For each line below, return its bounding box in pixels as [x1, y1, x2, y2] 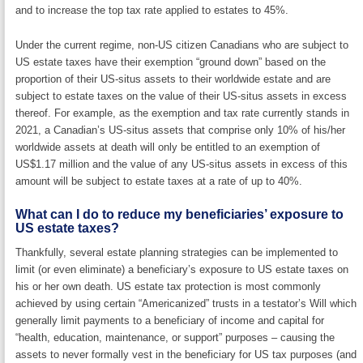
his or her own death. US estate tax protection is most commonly [15, 280, 322, 293]
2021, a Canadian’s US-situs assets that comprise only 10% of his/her [15, 124, 346, 137]
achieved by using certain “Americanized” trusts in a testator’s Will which [15, 297, 357, 310]
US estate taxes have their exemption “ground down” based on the [15, 56, 327, 69]
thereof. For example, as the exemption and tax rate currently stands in [15, 107, 350, 120]
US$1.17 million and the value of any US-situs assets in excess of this [15, 158, 348, 171]
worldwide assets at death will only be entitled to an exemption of [15, 141, 321, 154]
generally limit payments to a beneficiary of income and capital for [15, 314, 325, 327]
